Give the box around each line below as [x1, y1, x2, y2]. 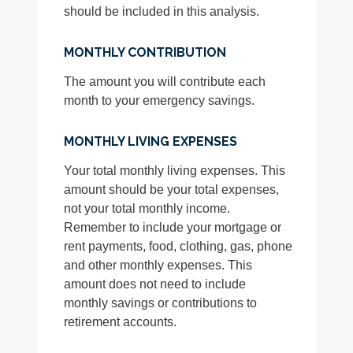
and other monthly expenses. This [64, 258, 253, 273]
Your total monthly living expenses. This [64, 164, 286, 178]
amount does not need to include [64, 277, 247, 292]
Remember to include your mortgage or [64, 221, 282, 235]
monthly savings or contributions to [64, 296, 258, 310]
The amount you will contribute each [64, 75, 266, 89]
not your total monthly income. [64, 202, 231, 216]
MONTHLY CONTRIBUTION [64, 45, 227, 61]
